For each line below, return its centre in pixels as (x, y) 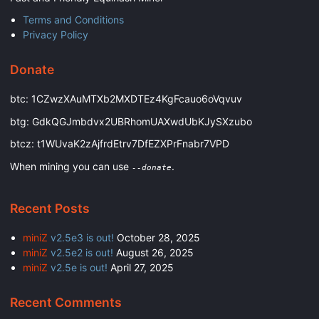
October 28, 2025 (158, 238)
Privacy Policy (55, 35)
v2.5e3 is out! (80, 238)
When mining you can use (71, 166)
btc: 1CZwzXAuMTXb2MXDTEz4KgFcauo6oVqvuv (126, 99)
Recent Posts (50, 209)
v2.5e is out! (77, 268)
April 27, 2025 (142, 268)
